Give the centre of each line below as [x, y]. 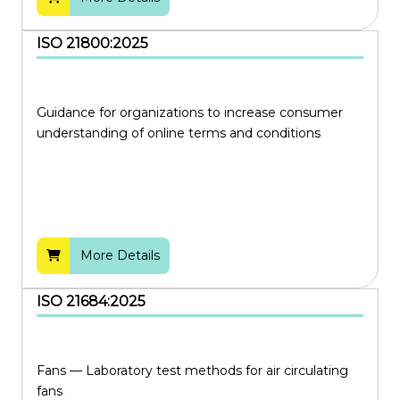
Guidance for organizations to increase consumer [190, 113]
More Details [120, 256]
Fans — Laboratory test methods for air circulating [192, 371]
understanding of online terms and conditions [179, 133]
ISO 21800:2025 [92, 44]
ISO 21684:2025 [91, 302]
